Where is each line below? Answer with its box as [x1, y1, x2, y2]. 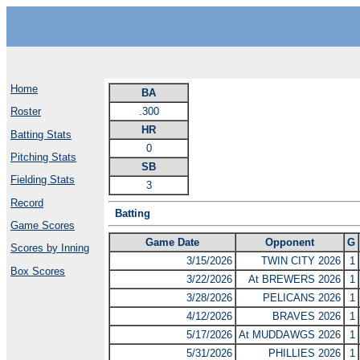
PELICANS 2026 [263, 291, 341, 304]
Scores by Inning [10, 242, 89, 255]
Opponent [265, 235, 314, 248]
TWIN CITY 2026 [261, 254, 341, 267]
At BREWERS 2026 [248, 272, 341, 285]
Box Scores [10, 264, 65, 277]
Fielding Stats [10, 174, 75, 186]
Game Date [145, 235, 199, 248]
